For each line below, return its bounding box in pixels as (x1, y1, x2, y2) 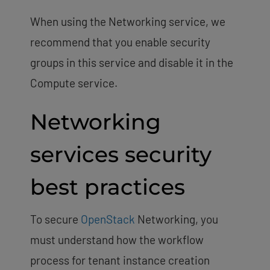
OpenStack (81, 212, 135, 226)
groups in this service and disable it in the (30, 55, 233, 69)
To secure (30, 212, 81, 226)
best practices (30, 173, 185, 200)
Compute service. (30, 75, 120, 90)
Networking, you (135, 212, 218, 226)
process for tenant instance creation (30, 253, 210, 267)
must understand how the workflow (30, 232, 204, 246)
